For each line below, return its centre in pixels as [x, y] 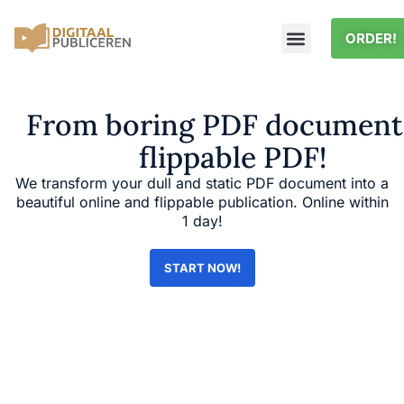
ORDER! [372, 38]
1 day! [202, 221]
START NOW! [202, 268]
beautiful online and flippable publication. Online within [202, 202]
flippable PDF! [232, 157]
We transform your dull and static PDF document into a [202, 183]
